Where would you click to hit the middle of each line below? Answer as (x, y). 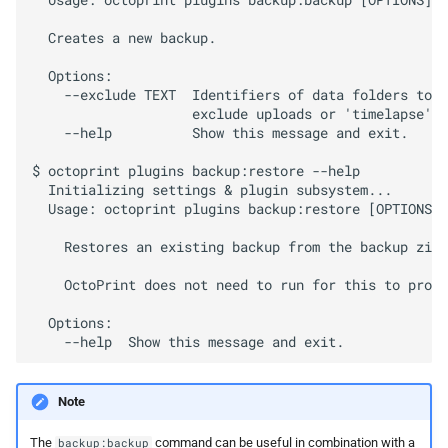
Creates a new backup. (124, 38)
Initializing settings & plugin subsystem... (212, 190)
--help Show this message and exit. (220, 133)
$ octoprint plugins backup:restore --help (196, 171)
